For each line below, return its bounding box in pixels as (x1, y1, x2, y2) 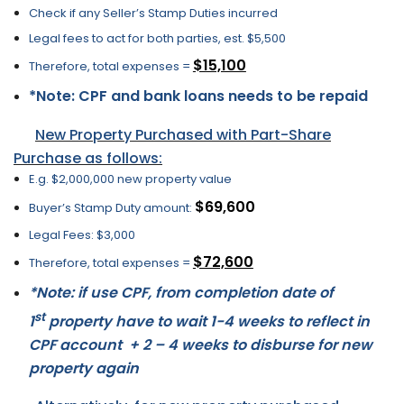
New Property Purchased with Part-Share (35, 124, 331, 145)
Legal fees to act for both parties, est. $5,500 (28, 29, 286, 47)
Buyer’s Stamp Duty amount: (28, 198, 195, 216)
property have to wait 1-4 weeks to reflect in (44, 310, 370, 332)
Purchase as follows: (14, 147, 162, 169)
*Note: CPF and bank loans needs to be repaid (28, 86, 368, 107)
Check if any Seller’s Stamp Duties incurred (28, 4, 278, 22)
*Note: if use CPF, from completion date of (28, 282, 334, 304)
